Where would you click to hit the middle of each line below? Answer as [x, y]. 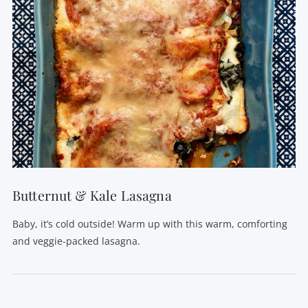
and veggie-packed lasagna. [76, 241]
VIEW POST [154, 111]
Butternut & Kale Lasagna [92, 196]
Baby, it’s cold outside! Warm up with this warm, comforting [150, 223]
